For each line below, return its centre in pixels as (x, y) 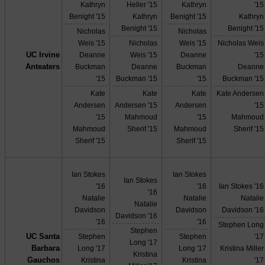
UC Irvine (43, 55)
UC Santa (43, 237)
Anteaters (42, 67)
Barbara (45, 248)
